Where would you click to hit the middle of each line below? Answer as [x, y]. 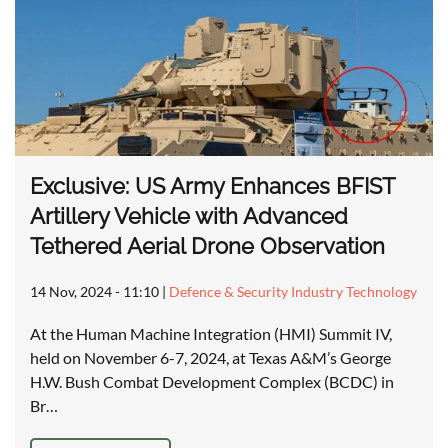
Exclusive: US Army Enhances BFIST [212, 186]
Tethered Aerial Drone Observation [207, 246]
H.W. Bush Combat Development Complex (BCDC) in [212, 382]
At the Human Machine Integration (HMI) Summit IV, [211, 334]
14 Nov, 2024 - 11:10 [94, 292]
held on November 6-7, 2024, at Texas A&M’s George [210, 358]
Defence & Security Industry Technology [293, 292]
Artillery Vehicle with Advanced [189, 216]
